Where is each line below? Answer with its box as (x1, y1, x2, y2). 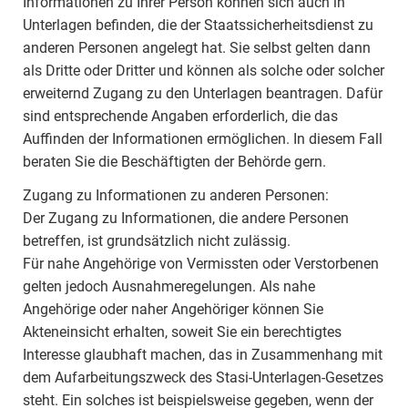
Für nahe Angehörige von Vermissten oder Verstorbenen (23, 255, 379, 272)
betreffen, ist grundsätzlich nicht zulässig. (23, 232, 291, 250)
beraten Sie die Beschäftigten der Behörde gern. (23, 153, 326, 170)
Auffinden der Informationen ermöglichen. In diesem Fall (23, 130, 382, 148)
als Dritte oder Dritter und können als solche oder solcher (23, 62, 384, 79)
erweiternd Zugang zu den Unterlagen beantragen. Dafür (23, 85, 382, 102)
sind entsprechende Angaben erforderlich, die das (23, 107, 338, 125)
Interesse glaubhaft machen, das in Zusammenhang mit (23, 346, 382, 363)
